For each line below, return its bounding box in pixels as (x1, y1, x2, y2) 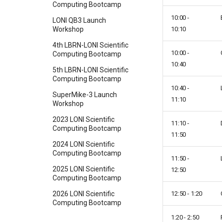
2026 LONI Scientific (53, 190, 114, 198)
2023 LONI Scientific (53, 115, 114, 124)
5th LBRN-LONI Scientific (53, 66, 128, 74)
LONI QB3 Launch (53, 16, 106, 25)
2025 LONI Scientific (53, 165, 114, 173)
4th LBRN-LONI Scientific (53, 41, 128, 50)
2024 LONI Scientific (53, 140, 114, 149)
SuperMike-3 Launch (53, 91, 117, 99)
